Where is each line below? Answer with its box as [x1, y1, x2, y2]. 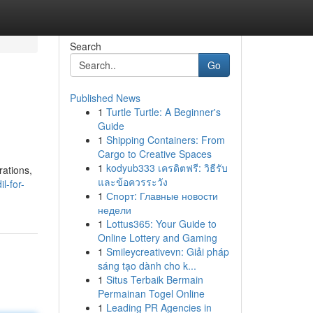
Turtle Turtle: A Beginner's [105, 105, 221, 119]
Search [69, 39, 101, 53]
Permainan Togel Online [97, 286, 205, 300]
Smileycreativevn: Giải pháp [105, 245, 229, 259]
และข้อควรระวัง [97, 175, 168, 189]
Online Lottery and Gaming [97, 231, 217, 245]
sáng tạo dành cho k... [97, 259, 196, 272]
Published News [69, 91, 140, 105]
